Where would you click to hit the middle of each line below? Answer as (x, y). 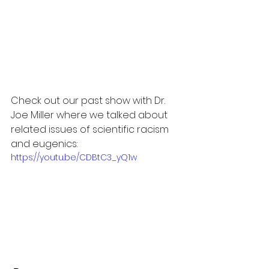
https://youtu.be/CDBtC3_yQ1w (74, 157)
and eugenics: (44, 144)
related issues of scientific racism (91, 129)
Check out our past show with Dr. (89, 100)
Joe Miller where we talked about (90, 115)
